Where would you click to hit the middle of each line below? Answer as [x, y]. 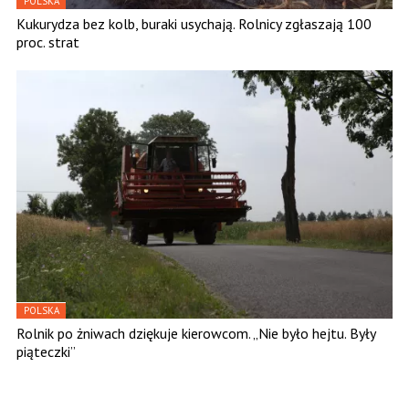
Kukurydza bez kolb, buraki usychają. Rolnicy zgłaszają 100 [194, 24]
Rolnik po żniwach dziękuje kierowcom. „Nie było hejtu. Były [196, 334]
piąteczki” [46, 352]
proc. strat [48, 42]
